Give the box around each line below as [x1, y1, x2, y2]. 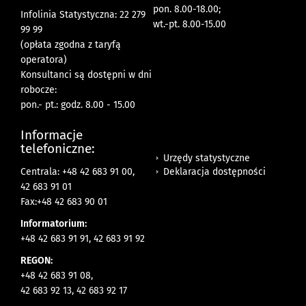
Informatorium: [20, 218, 87, 230]
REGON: [20, 255, 53, 267]
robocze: [20, 84, 57, 96]
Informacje [20, 127, 83, 143]
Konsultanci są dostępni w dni [20, 69, 152, 81]
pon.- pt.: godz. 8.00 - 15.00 [20, 99, 135, 111]
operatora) [20, 54, 67, 66]
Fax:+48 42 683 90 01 [20, 196, 107, 208]
